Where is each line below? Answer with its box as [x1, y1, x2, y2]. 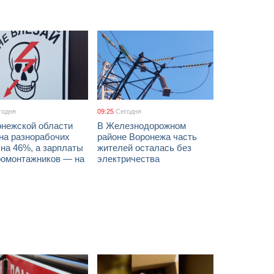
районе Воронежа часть [97, 131, 197, 142]
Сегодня [116, 108, 141, 115]
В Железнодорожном [97, 120, 186, 131]
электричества [97, 154, 160, 164]
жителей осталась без [97, 143, 191, 153]
